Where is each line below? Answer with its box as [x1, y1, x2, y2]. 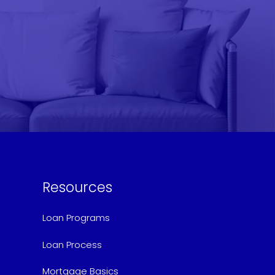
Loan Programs [42, 211, 110, 225]
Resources [42, 177, 112, 198]
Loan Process [42, 238, 102, 251]
